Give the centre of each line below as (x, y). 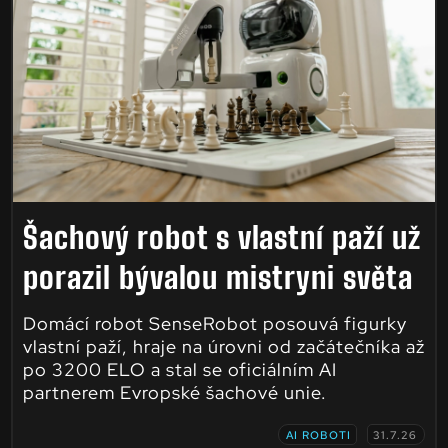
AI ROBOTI (319, 435)
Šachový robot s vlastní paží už (221, 237)
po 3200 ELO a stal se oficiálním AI (179, 369)
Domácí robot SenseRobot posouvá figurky (214, 323)
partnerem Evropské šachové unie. (174, 392)
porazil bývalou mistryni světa (217, 277)
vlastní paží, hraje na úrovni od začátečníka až (223, 346)
